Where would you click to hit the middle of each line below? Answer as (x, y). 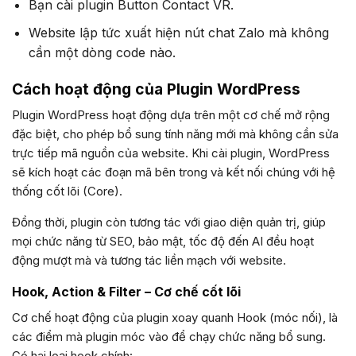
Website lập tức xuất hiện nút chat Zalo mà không (178, 32)
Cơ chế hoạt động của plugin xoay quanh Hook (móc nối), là (175, 318)
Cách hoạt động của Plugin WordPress (156, 89)
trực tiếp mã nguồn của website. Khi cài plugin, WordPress (171, 153)
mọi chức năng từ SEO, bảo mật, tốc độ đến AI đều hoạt (163, 242)
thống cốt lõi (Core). (67, 192)
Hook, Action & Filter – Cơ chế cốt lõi (126, 292)
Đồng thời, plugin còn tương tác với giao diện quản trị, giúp (169, 222)
